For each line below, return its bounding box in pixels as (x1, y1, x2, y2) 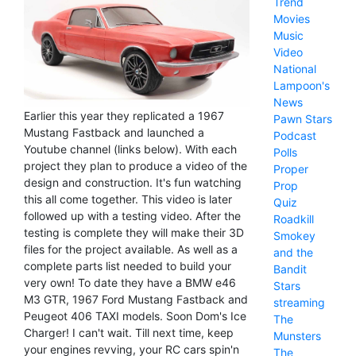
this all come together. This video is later (24, 192, 232, 206)
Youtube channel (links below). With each (24, 141, 237, 156)
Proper (273, 162, 308, 176)
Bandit (273, 262, 307, 276)
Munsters (273, 329, 321, 342)
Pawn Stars (273, 112, 332, 126)
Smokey (273, 229, 315, 242)
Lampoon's (273, 79, 330, 92)
